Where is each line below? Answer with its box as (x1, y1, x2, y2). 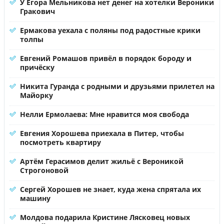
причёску (20, 62, 54, 72)
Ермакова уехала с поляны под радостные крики (20, 25, 200, 35)
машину (20, 193, 50, 203)
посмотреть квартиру (20, 137, 101, 147)
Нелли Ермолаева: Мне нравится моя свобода (20, 109, 189, 119)
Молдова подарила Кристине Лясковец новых (20, 212, 190, 222)
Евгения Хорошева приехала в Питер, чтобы (20, 128, 184, 138)
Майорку (20, 90, 53, 100)
